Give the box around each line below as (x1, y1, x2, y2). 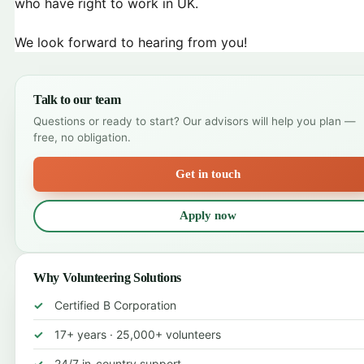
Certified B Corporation (54, 297, 176, 312)
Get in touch (175, 167, 240, 180)
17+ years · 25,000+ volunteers (54, 327, 221, 341)
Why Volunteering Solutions (33, 270, 181, 284)
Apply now (180, 209, 236, 223)
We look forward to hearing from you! (15, 33, 247, 50)
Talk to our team (33, 92, 121, 106)
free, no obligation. (33, 130, 131, 144)
